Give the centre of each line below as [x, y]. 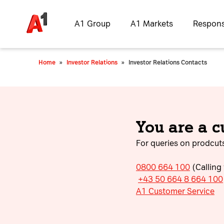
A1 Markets [152, 24]
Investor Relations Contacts [168, 62]
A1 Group [92, 24]
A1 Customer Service [175, 191]
